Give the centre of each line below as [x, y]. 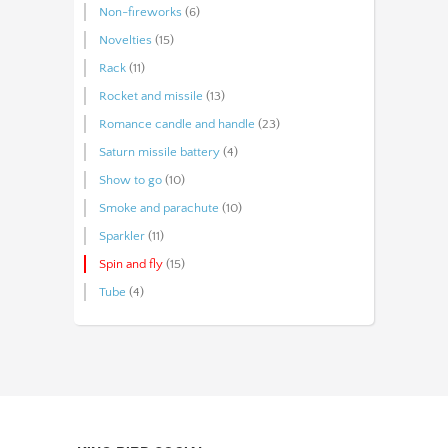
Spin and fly [131, 263]
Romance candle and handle [177, 123]
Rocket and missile [151, 95]
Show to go [130, 179]
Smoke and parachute [159, 207]
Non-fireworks [140, 11]
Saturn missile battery [159, 151]
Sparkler [122, 235]
